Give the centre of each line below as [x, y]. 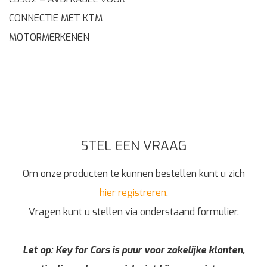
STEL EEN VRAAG [133, 145]
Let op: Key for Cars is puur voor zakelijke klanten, [133, 250]
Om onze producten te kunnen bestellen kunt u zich [133, 173]
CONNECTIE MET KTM [56, 18]
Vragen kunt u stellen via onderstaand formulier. [133, 212]
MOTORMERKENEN [49, 37]
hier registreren [133, 193]
